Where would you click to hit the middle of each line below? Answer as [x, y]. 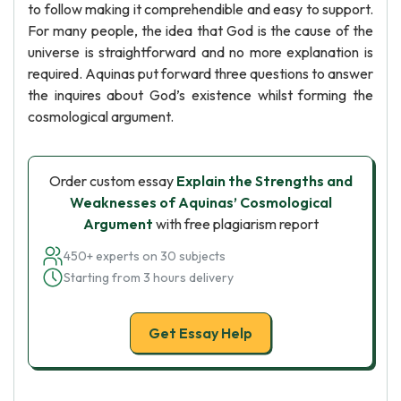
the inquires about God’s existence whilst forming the [200, 95]
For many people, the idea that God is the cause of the [200, 30]
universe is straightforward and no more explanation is [200, 52]
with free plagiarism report [235, 224]
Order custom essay [112, 181]
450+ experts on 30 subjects [145, 256]
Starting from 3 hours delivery [149, 277]
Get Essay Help [200, 333]
